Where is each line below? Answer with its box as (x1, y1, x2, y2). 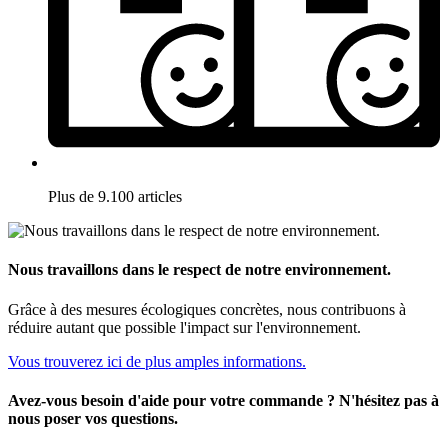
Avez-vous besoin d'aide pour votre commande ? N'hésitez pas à (8, 391, 439, 409)
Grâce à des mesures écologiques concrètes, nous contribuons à (8, 300, 406, 318)
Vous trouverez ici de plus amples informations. (8, 352, 306, 370)
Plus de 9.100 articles (48, 187, 182, 205)
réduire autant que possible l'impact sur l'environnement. (8, 318, 361, 336)
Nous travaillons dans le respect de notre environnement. (8, 261, 391, 279)
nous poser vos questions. (8, 409, 178, 427)
